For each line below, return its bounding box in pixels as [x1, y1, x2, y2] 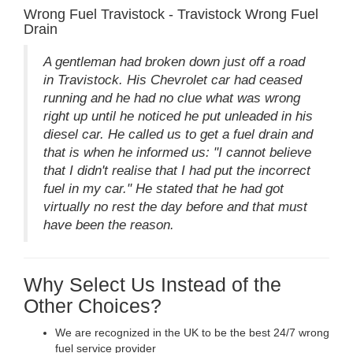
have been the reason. [43, 217, 174, 232]
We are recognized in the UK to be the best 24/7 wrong [55, 325, 329, 339]
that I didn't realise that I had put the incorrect [43, 162, 310, 178]
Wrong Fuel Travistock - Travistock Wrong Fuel [24, 6, 318, 22]
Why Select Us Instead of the [24, 273, 281, 295]
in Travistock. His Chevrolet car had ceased [43, 72, 302, 87]
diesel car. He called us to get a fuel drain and [43, 126, 313, 142]
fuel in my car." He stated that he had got [43, 180, 284, 196]
